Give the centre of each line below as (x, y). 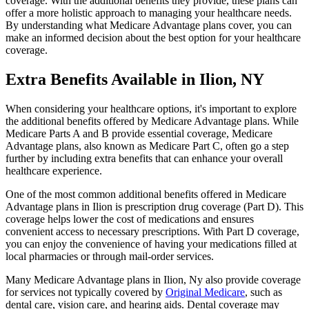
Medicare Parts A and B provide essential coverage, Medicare (139, 133)
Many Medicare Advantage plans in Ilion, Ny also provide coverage (153, 279)
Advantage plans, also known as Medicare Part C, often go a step (147, 146)
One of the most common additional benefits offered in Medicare (146, 194)
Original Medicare (205, 292)
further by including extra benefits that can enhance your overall (144, 158)
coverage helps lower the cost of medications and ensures (130, 219)
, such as (263, 292)
